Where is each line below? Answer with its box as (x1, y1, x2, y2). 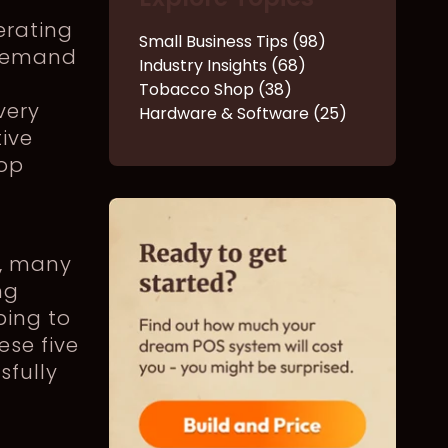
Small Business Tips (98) (138, 29, 326, 53)
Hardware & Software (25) (138, 101, 347, 125)
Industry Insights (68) (138, 53, 306, 77)
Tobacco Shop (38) (138, 77, 292, 101)
